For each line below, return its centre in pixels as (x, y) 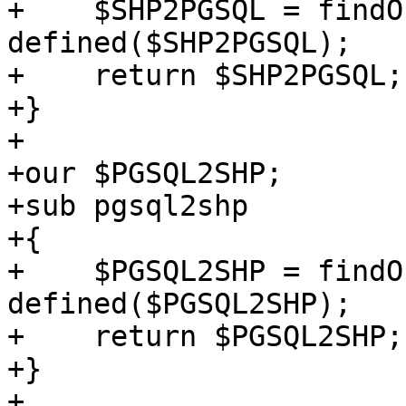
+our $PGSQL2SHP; (145, 174)
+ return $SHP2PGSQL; (205, 76)
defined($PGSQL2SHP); (179, 304)
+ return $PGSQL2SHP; (205, 337)
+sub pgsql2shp (128, 206)
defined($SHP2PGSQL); (179, 43)
